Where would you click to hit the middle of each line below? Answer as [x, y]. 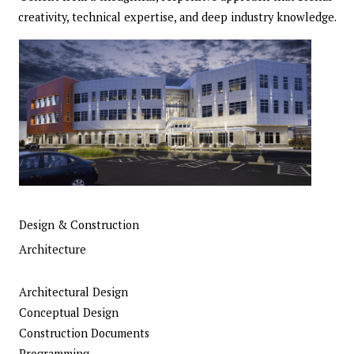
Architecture [53, 250]
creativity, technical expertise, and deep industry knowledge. [177, 17]
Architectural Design [73, 292]
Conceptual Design [69, 313]
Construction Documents [84, 333]
